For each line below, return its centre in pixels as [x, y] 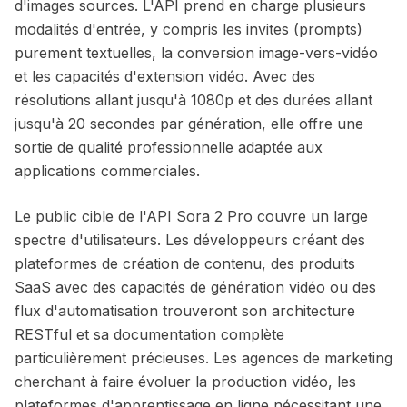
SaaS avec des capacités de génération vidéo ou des [195, 287]
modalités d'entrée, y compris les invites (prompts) [189, 29]
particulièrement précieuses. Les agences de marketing [203, 358]
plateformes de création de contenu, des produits [185, 263]
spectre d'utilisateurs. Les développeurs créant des [190, 240]
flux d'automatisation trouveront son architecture [185, 311]
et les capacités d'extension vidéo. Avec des [165, 76]
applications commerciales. [107, 171]
